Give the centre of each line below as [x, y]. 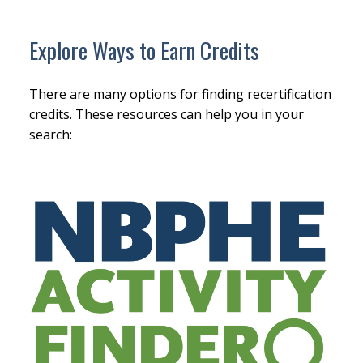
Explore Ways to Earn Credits [144, 50]
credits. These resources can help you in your [166, 114]
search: [50, 134]
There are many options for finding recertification [180, 94]
